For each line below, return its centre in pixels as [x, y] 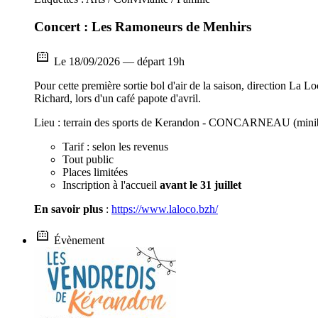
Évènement [78, 240]
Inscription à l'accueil [111, 185]
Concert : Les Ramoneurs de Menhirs [143, 26]
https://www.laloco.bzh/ [165, 209]
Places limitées [95, 172]
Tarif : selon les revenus [115, 146]
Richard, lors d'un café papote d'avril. [117, 98]
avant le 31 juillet [201, 185]
